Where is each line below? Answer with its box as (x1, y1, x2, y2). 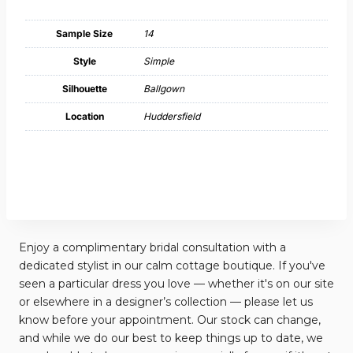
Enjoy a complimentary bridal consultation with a (19, 240, 286, 255)
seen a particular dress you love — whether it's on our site (19, 276, 334, 291)
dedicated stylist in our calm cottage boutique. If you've (19, 258, 325, 273)
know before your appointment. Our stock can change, (19, 312, 321, 327)
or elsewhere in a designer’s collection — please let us (19, 294, 313, 309)
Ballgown (143, 82, 184, 95)
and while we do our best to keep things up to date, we (19, 330, 323, 345)
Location (65, 110, 104, 122)
